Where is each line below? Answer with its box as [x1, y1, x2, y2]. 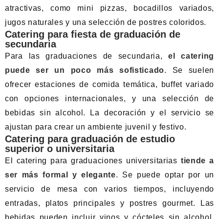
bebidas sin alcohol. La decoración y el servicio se [5, 109, 214, 117]
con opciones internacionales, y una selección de [5, 94, 214, 103]
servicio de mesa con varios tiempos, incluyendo [5, 185, 214, 193]
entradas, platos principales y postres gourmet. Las [5, 199, 214, 207]
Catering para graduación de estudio [5, 133, 175, 144]
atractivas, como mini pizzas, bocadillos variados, [5, 4, 214, 12]
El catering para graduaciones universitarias [5, 156, 181, 165]
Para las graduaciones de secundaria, [5, 52, 169, 60]
